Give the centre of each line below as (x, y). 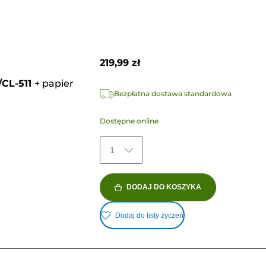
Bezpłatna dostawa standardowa (172, 94)
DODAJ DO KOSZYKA (164, 187)
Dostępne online (129, 121)
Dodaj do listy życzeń (149, 215)
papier (58, 83)
